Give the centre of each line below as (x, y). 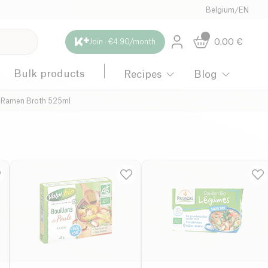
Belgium (220, 10)
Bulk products (49, 74)
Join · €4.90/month (122, 42)
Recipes (143, 74)
